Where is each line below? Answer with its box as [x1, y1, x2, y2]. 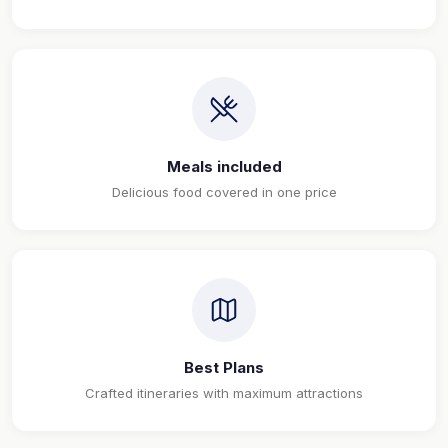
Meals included [166, 157, 282, 177]
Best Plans [184, 358, 264, 378]
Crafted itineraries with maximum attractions [85, 385, 363, 402]
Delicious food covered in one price [111, 184, 337, 201]
